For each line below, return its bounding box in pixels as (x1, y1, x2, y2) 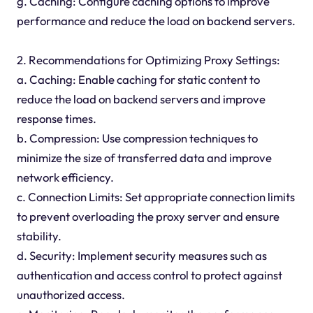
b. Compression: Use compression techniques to (16, 131, 258, 146)
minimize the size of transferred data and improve (16, 150, 272, 166)
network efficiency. (16, 170, 114, 185)
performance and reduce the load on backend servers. (16, 13, 296, 29)
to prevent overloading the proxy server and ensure (16, 209, 279, 224)
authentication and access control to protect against (16, 268, 282, 283)
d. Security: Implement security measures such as (16, 248, 267, 263)
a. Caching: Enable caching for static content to (16, 72, 260, 87)
